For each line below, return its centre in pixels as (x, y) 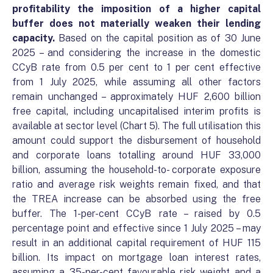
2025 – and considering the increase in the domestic (136, 53)
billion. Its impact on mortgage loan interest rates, (136, 258)
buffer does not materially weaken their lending (136, 24)
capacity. (34, 38)
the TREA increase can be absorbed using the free (136, 199)
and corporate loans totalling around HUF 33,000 (136, 155)
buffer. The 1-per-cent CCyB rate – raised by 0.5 (136, 214)
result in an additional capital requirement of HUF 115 (136, 243)
